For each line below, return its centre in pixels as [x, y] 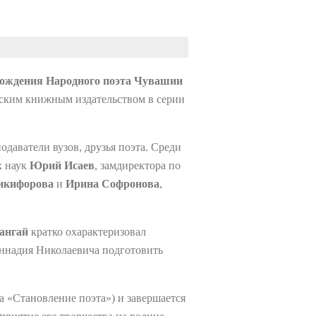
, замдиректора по [138, 165]
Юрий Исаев [62, 165]
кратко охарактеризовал [87, 232]
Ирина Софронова [113, 184]
